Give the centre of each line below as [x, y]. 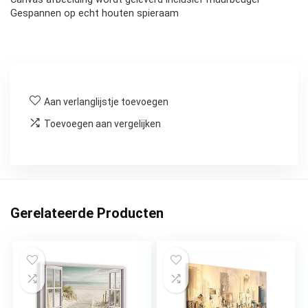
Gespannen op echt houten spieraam [95, 14]
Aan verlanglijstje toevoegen [106, 102]
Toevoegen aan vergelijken [102, 124]
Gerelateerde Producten [87, 213]
